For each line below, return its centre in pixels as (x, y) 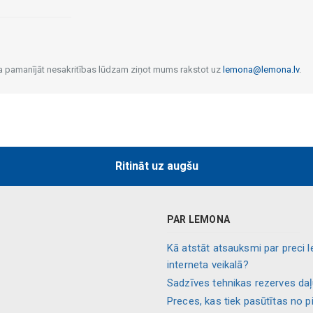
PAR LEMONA (198, 219)
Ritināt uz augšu (156, 166)
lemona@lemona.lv (261, 69)
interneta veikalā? (208, 265)
